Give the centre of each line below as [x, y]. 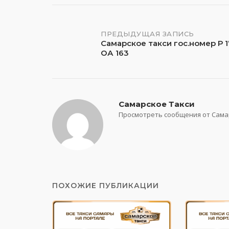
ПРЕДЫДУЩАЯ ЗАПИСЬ [147, 33]
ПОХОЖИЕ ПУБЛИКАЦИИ [106, 185]
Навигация [91, 36]
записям [82, 82]
